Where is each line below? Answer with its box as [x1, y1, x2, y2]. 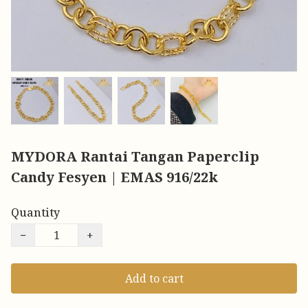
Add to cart [124, 271, 184, 287]
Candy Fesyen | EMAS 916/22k [11, 168, 218, 187]
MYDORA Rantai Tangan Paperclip [11, 147, 259, 166]
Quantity [11, 205, 60, 221]
